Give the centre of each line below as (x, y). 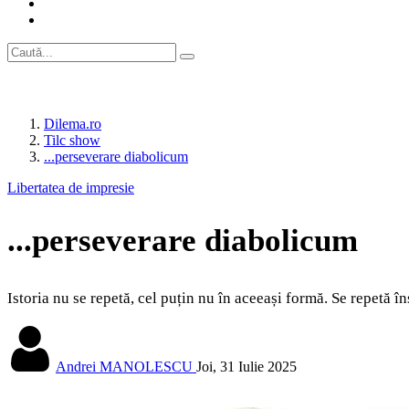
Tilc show (72, 140)
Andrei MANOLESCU (124, 367)
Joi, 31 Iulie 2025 (246, 367)
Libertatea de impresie (71, 188)
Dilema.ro (73, 124)
